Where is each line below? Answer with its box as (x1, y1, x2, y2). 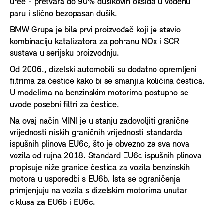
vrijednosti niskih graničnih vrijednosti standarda (10, 128, 182, 138)
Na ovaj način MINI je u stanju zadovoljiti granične (10, 116, 189, 126)
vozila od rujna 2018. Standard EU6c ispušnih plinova (10, 151, 201, 161)
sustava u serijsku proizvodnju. (10, 48, 119, 58)
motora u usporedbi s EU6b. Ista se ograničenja (10, 174, 180, 184)
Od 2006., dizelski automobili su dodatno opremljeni (10, 65, 197, 75)
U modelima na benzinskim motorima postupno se (10, 88, 188, 98)
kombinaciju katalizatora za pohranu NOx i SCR (10, 37, 179, 46)
